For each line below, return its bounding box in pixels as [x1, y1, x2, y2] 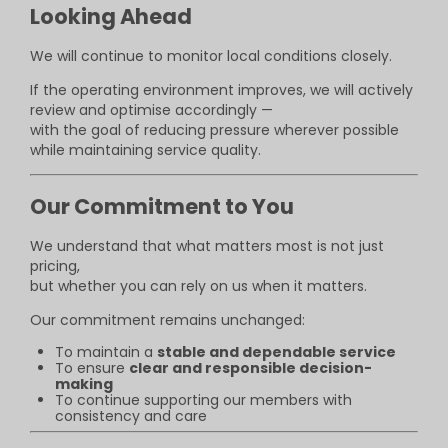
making [55, 374, 113, 395]
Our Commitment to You [30, 191, 294, 221]
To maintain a [55, 342, 157, 363]
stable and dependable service [157, 342, 396, 363]
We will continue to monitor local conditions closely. [30, 46, 392, 67]
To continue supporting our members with [55, 390, 352, 411]
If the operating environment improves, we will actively [30, 80, 413, 101]
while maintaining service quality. [30, 140, 261, 161]
